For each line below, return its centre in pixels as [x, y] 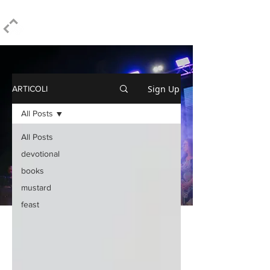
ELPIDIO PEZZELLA [83, 26]
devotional [40, 154]
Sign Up [164, 89]
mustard [36, 187]
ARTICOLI [30, 89]
